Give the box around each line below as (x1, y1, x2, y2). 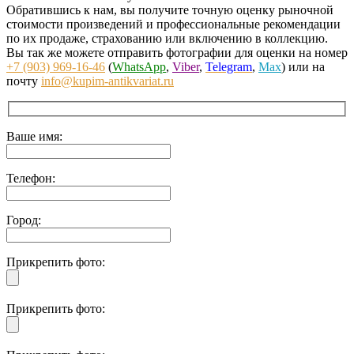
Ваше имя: (6, 130, 62, 144)
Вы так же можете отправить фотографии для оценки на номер (6, 46, 348, 60)
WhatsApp (112, 60, 166, 74)
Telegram (205, 60, 252, 74)
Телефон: (6, 171, 55, 186)
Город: (6, 213, 41, 228)
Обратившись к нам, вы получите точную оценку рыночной (6, 3, 333, 17)
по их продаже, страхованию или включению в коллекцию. (6, 32, 328, 46)
